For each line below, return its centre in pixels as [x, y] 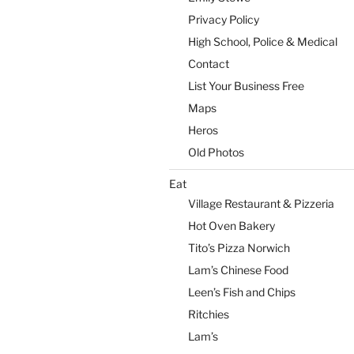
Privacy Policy [224, 19]
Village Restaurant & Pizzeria [261, 203]
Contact [209, 64]
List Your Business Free [246, 86]
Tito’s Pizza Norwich [239, 248]
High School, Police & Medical [263, 41]
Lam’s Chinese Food [238, 270]
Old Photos [216, 152]
